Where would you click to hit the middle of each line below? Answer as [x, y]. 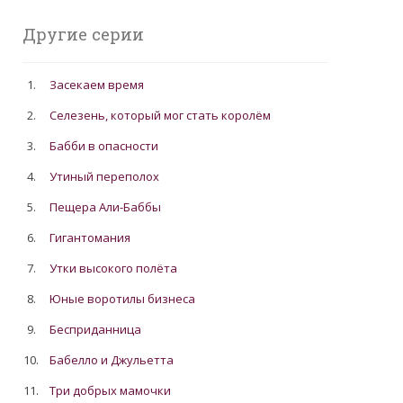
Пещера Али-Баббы [106, 207]
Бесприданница [96, 329]
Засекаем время [97, 85]
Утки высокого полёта [114, 268]
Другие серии [83, 34]
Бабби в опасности [104, 146]
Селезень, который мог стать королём [161, 115]
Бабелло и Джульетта [112, 360]
